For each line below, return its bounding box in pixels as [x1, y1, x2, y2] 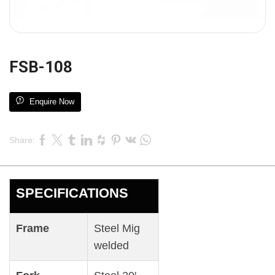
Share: [9, 135, 35, 145]
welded [94, 239, 129, 252]
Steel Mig [94, 222, 140, 235]
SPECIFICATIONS [16, 185, 128, 201]
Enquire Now [29, 97, 74, 107]
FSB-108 [9, 58, 72, 77]
